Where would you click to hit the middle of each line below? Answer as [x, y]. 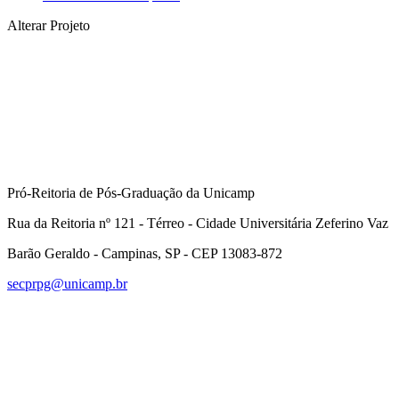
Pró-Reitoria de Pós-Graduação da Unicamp [131, 193]
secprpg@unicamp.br [67, 284]
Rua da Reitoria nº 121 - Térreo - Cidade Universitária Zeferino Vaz [198, 223]
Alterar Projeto [49, 25]
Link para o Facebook [335, 299]
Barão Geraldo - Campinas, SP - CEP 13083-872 [145, 253]
